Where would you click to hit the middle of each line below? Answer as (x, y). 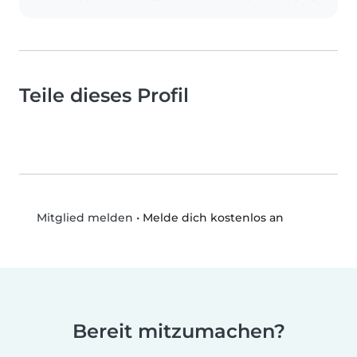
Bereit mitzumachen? (178, 331)
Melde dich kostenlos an (213, 217)
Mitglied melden (83, 218)
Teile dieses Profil (104, 96)
